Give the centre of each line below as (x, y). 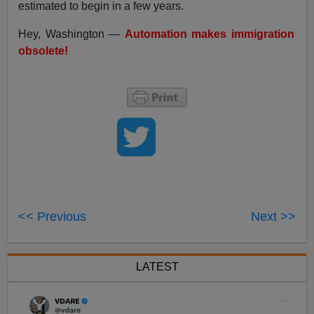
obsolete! (43, 51)
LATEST (157, 267)
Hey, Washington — (71, 34)
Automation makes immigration (209, 34)
